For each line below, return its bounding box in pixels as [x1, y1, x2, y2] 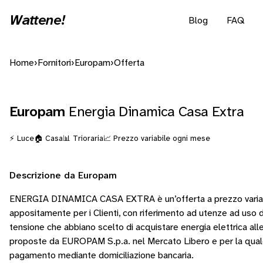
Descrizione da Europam [9, 171, 117, 181]
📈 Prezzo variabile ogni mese [103, 134, 210, 143]
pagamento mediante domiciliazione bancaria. [9, 251, 194, 261]
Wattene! [9, 14, 65, 28]
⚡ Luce [9, 134, 34, 143]
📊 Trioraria [63, 134, 103, 143]
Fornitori [38, 58, 71, 68]
